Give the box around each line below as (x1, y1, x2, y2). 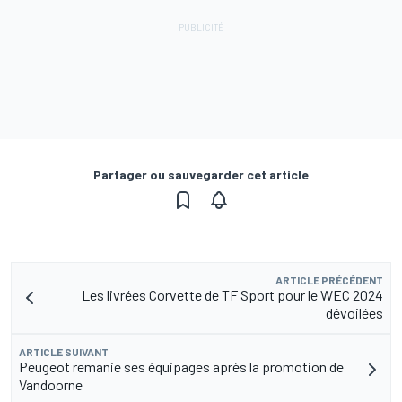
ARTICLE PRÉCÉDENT (275, 273, 383, 286)
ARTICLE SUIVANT (19, 345, 109, 358)
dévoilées (326, 303, 383, 321)
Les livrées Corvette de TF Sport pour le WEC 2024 (82, 285, 383, 303)
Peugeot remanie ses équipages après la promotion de (19, 357, 344, 375)
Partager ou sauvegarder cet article (93, 166, 309, 182)
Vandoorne (19, 375, 83, 393)
